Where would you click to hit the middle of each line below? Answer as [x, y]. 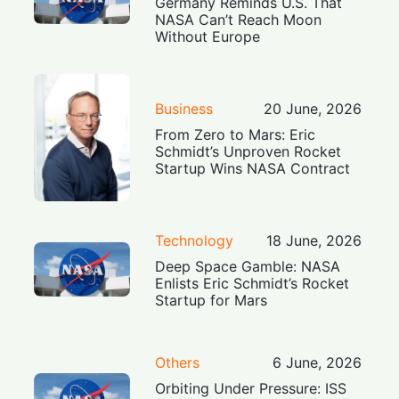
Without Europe [208, 36]
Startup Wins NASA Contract [253, 168]
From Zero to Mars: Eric [236, 134]
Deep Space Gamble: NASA [248, 267]
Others [178, 363]
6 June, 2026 [317, 363]
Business [184, 108]
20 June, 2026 [312, 108]
